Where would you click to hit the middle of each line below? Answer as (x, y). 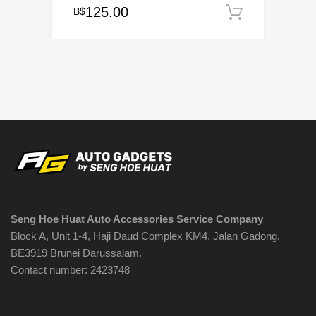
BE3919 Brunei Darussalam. (76, 253)
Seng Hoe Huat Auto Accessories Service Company (137, 219)
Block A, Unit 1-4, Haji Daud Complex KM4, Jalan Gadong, (145, 236)
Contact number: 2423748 (70, 270)
